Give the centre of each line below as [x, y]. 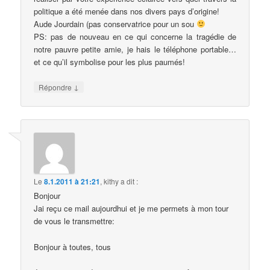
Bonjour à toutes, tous [73, 246]
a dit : [130, 181]
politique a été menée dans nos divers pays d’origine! [127, 11]
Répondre [56, 87]
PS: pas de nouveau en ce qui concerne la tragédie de [135, 36]
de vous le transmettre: [74, 221]
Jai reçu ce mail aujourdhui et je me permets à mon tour [131, 209]
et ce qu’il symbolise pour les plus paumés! [110, 61]
